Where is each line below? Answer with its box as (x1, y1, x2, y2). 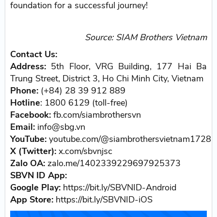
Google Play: (10, 181, 61, 193)
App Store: (10, 193, 54, 205)
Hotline (10, 96, 41, 108)
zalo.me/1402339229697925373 (45, 157, 181, 169)
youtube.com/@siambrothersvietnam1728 (49, 133, 212, 145)
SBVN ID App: (10, 169, 67, 181)
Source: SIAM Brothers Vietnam (84, 31, 207, 43)
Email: (10, 121, 35, 133)
